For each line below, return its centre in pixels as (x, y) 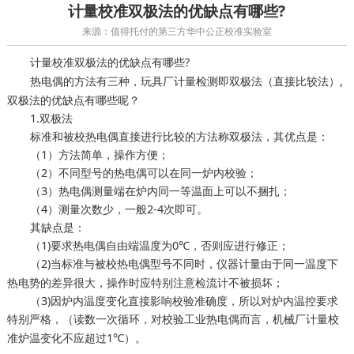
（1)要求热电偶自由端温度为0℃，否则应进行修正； (159, 246)
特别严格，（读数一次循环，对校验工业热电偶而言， (139, 319)
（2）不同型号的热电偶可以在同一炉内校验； (143, 173)
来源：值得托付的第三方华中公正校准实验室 (177, 32)
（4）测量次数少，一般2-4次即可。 (119, 209)
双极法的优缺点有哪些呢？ (73, 100)
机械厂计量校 (305, 320)
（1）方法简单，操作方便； (99, 155)
